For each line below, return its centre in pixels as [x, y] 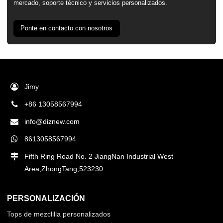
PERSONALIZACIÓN [46, 198]
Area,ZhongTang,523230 [64, 168]
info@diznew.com [52, 121]
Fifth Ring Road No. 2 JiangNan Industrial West [99, 156]
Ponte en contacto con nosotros [67, 28]
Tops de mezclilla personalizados [59, 214]
